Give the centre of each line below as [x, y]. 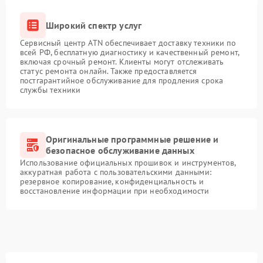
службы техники [50, 90]
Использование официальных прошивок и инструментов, [128, 163]
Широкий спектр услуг [94, 25]
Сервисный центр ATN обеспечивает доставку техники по [128, 43]
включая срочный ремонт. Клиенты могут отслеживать [122, 62]
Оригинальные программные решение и [132, 139]
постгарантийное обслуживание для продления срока [122, 80]
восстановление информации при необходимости [115, 191]
